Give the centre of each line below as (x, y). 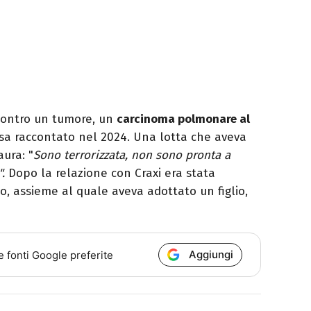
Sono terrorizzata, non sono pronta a (132, 155)
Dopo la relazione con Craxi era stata (112, 174)
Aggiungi (211, 255)
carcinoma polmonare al (183, 119)
